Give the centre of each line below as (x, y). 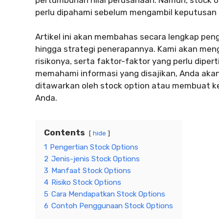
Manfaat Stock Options (91, 171)
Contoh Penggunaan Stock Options (112, 206)
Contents (65, 133)
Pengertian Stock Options (94, 147)
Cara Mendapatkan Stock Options (108, 194)
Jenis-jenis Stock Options (96, 159)
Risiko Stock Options (86, 183)
